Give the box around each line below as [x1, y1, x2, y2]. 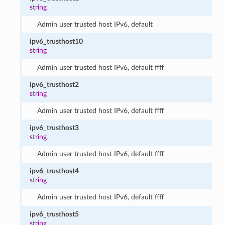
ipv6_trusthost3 [30, 124, 79, 132]
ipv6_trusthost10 [30, 37, 83, 45]
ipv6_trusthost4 [30, 167, 79, 175]
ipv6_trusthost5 [30, 210, 79, 218]
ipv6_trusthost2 [30, 80, 79, 88]
